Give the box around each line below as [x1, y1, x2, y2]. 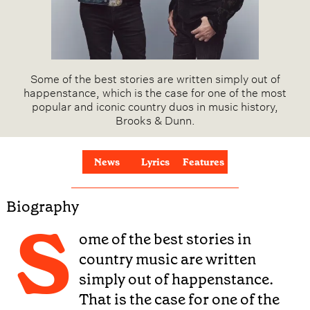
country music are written [79, 249, 257, 270]
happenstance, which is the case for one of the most [24, 82, 286, 100]
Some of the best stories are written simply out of [30, 69, 280, 86]
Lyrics [140, 155, 170, 168]
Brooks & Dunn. [115, 110, 195, 127]
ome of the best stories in [79, 229, 252, 250]
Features [183, 155, 224, 168]
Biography [6, 196, 79, 217]
